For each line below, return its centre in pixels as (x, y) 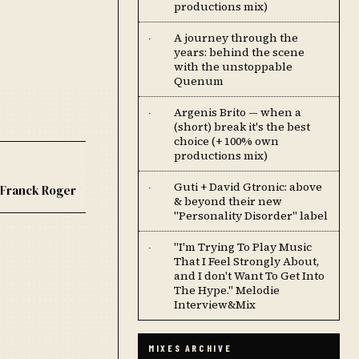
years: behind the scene (239, 52)
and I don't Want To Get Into (249, 276)
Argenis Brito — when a (238, 112)
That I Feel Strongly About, (246, 261)
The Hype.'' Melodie (227, 290)
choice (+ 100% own (226, 141)
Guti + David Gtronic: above (248, 187)
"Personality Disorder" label (251, 216)
